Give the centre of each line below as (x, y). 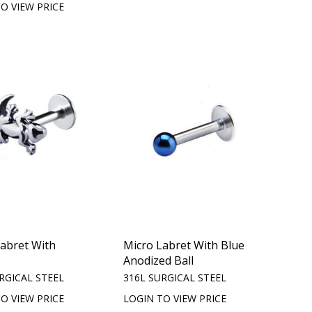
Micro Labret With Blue (184, 245)
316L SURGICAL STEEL (175, 278)
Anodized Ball (159, 261)
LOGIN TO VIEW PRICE (175, 299)
